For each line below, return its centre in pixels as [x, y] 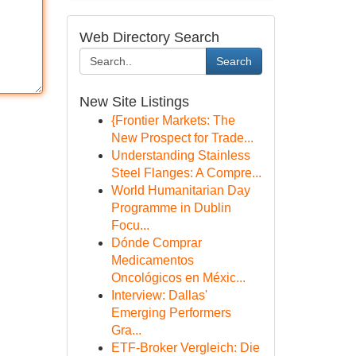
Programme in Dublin [171, 208]
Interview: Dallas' [159, 295]
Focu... [130, 225]
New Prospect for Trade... [182, 138]
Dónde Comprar [156, 243]
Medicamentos [152, 260]
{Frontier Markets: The [173, 120]
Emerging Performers [171, 313]
